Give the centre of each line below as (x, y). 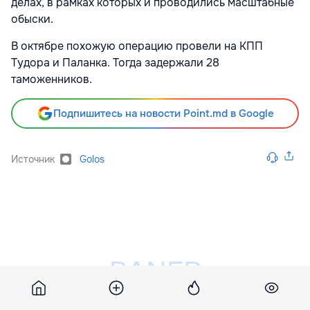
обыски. (32, 19)
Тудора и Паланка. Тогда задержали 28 (115, 62)
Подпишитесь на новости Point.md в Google (163, 113)
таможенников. (52, 79)
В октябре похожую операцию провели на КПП (137, 46)
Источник (33, 159)
